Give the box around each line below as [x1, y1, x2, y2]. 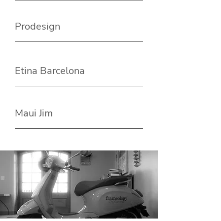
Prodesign [15, 20, 60, 34]
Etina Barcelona [15, 64, 85, 78]
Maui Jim [15, 107, 53, 120]
